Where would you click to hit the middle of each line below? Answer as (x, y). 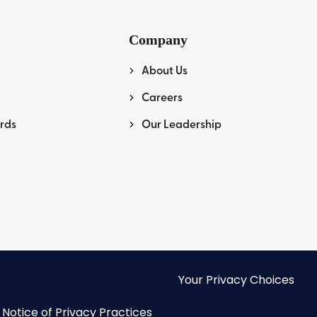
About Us (165, 70)
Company (158, 40)
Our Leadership (182, 124)
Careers (162, 97)
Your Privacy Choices (237, 280)
